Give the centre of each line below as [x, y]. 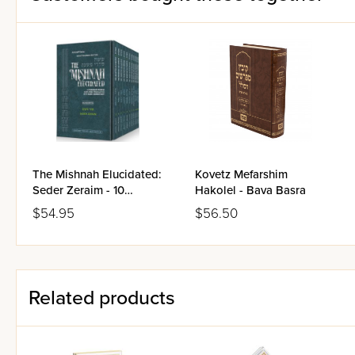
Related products [102, 298]
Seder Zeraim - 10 [78, 190]
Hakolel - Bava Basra [250, 190]
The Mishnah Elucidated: [97, 174]
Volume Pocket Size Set [95, 206]
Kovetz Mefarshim [241, 174]
